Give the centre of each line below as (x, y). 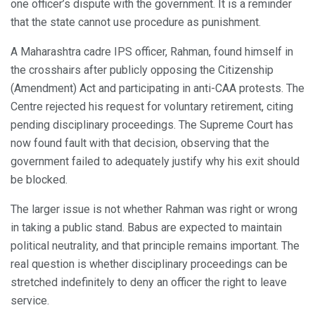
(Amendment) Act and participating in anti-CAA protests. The (157, 88)
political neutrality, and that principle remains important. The (155, 245)
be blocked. (39, 179)
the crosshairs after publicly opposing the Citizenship (142, 70)
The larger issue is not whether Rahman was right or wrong (154, 209)
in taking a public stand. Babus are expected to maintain (146, 227)
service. (30, 300)
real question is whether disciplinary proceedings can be (149, 264)
